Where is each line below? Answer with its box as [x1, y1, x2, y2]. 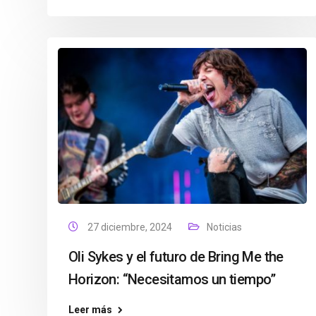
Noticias [207, 221, 242, 233]
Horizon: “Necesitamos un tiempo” [68, 271, 276, 288]
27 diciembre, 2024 [87, 221, 174, 233]
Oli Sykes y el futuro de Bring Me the [68, 248, 284, 265]
